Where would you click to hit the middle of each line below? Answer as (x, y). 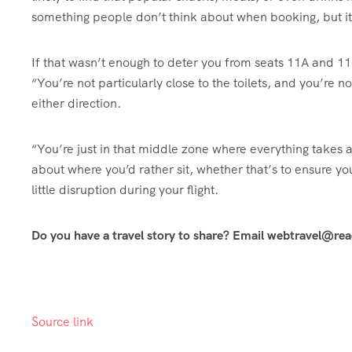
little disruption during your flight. (125, 189)
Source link (62, 321)
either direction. (76, 103)
